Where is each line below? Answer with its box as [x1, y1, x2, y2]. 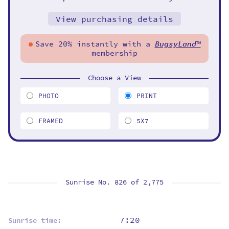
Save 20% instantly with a [35, 38, 155, 50]
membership [91, 47, 138, 59]
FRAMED [38, 116, 63, 126]
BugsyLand [154, 38, 196, 50]
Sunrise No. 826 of [65, 176, 143, 188]
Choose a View [88, 72, 141, 83]
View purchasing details [56, 13, 173, 25]
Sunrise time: [8, 215, 61, 225]
